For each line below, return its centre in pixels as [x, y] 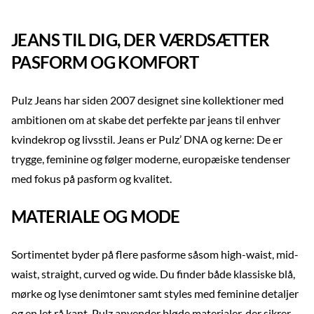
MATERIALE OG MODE [96, 216]
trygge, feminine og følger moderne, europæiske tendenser [151, 159]
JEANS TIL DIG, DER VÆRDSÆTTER [141, 40]
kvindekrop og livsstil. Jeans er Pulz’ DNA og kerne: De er [147, 139]
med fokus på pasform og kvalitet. [91, 178]
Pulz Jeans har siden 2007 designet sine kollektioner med [148, 100]
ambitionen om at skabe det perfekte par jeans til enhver [146, 120]
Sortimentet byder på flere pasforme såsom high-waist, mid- [155, 254]
